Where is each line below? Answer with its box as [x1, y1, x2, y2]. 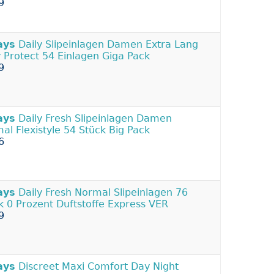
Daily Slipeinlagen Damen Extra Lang [15, 39, 198, 51]
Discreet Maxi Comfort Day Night [15, 261, 179, 273]
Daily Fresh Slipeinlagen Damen [15, 113, 172, 125]
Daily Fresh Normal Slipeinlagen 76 [15, 187, 188, 199]
